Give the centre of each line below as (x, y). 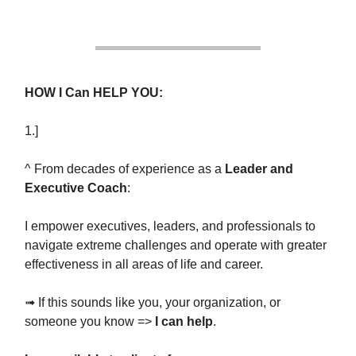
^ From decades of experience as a (125, 169)
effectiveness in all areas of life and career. (144, 264)
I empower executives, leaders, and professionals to (170, 226)
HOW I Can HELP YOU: (94, 93)
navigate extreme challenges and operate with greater (176, 245)
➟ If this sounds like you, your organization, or (153, 302)
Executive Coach (76, 188)
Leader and (259, 169)
